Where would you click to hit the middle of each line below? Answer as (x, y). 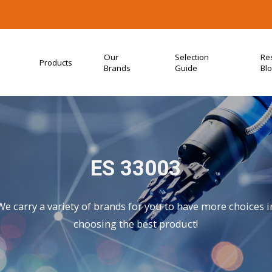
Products (56, 62)
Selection (192, 57)
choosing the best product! (136, 224)
